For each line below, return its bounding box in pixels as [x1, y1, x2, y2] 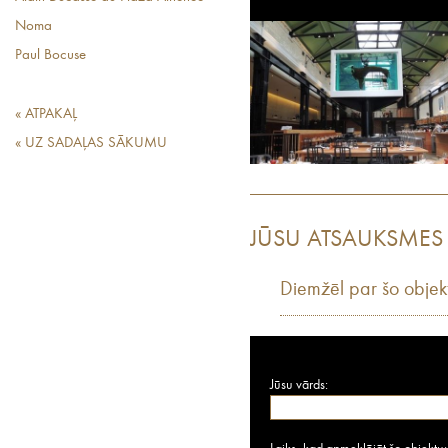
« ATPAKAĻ [15, 107, 77, 122]
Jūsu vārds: [270, 378, 328, 392]
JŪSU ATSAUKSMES [250, 228, 443, 252]
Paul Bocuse [15, 48, 86, 63]
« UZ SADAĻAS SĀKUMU [15, 136, 167, 151]
